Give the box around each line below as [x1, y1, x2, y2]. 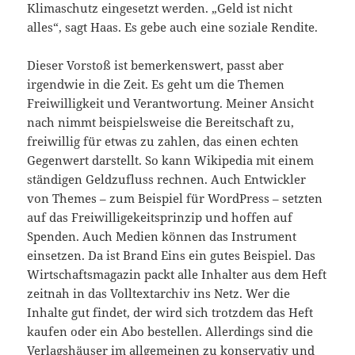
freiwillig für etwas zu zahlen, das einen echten [27, 132, 300, 149]
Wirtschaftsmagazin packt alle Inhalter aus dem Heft [27, 265, 327, 282]
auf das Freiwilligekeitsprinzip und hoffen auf [27, 208, 293, 225]
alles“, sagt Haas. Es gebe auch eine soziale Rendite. [27, 18, 319, 35]
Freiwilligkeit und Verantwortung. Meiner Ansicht [27, 94, 315, 111]
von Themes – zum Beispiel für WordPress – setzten [27, 189, 323, 206]
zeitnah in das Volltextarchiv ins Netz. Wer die [27, 284, 291, 301]
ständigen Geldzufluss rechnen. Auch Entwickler [27, 170, 307, 187]
